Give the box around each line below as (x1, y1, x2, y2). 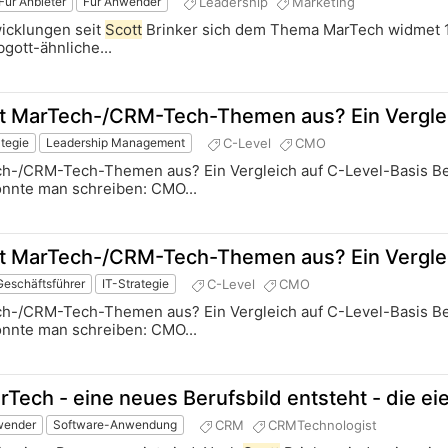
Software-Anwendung (53, 417, 178, 433)
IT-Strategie (102, 276, 170, 292)
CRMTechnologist (268, 416, 378, 433)
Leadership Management (46, 135, 186, 151)
